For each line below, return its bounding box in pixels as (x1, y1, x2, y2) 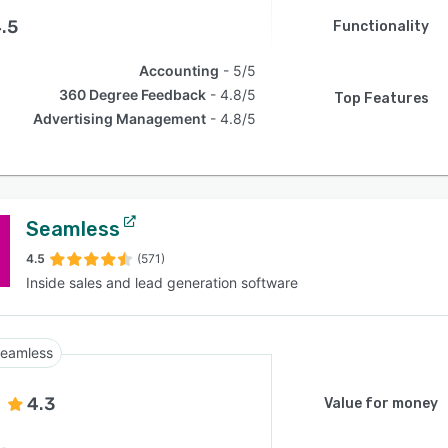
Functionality (333, 18, 429, 35)
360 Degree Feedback (59, 86, 207, 103)
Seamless (26, 217, 120, 241)
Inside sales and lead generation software (26, 274, 298, 291)
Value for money (324, 395, 438, 412)
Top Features (333, 90, 429, 107)
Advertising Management (33, 110, 207, 127)
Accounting (139, 62, 220, 79)
